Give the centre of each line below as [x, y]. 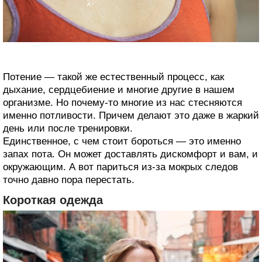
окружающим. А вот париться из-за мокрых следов [120, 167]
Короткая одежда [53, 200]
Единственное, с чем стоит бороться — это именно [122, 141]
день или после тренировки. [68, 128]
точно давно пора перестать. [69, 180]
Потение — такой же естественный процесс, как [113, 77]
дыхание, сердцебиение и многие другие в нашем [119, 89]
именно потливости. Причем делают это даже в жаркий [131, 115]
